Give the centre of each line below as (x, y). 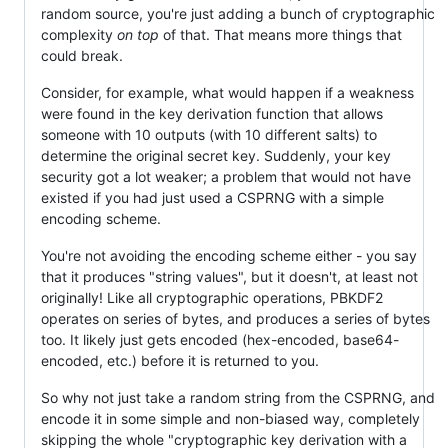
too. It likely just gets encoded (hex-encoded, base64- (220, 339)
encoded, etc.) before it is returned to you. (180, 360)
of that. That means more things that (280, 34)
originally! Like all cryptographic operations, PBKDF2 (212, 297)
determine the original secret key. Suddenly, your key (216, 155)
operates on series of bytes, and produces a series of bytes (235, 318)
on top (138, 34)
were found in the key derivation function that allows (212, 113)
